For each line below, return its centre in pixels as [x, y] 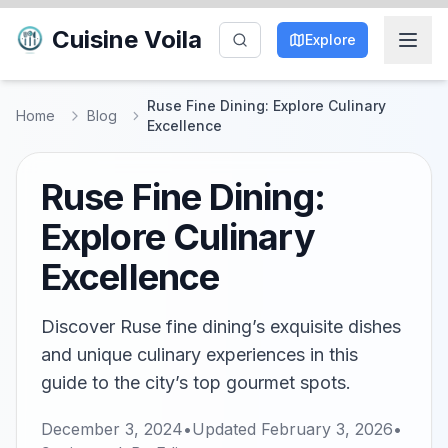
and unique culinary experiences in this [199, 354]
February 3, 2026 [327, 429]
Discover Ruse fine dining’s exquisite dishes [221, 326]
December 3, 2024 [112, 429]
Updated [226, 429]
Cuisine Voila [127, 39]
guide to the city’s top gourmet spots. [196, 382]
